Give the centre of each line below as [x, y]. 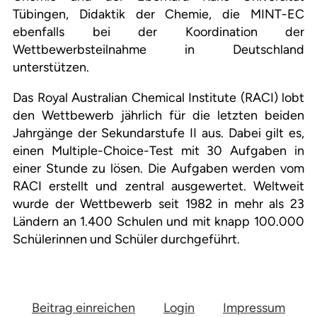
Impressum [254, 308]
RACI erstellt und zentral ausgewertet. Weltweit [158, 186]
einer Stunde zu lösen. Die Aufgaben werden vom [158, 169]
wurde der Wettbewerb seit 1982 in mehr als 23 [158, 204]
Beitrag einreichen [83, 308]
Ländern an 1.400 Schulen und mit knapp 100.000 [158, 222]
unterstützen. [51, 68]
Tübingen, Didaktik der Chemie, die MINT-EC [158, 15]
